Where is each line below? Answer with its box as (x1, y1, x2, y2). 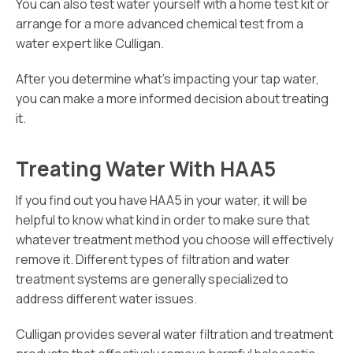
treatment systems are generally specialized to (16, 270, 288, 288)
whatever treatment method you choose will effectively (16, 231, 333, 249)
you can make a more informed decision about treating (16, 90, 329, 108)
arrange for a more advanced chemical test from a (16, 15, 303, 33)
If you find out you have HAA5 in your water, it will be (16, 191, 307, 210)
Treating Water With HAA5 (16, 154, 276, 184)
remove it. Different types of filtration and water (16, 251, 290, 269)
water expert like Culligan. (16, 35, 164, 53)
